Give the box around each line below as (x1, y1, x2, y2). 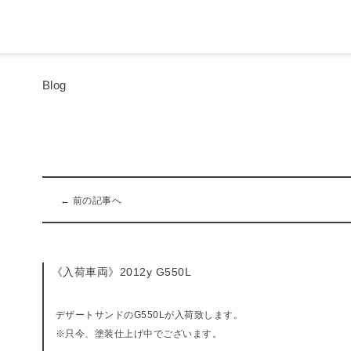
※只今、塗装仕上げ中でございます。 (55, 327, 223, 339)
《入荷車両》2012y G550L (51, 265, 192, 278)
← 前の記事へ (60, 194, 122, 206)
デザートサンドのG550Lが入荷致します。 (55, 309, 244, 320)
